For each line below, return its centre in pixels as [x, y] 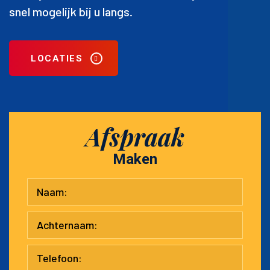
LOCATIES [57, 58]
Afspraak [135, 136]
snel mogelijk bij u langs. [71, 11]
